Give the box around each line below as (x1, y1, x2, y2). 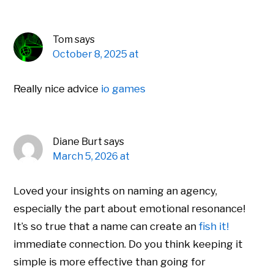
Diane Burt (53, 136, 103, 148)
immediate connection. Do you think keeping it (13, 238, 243, 251)
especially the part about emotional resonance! (13, 202, 246, 215)
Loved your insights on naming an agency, (13, 185, 218, 198)
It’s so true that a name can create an (13, 220, 199, 233)
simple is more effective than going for (13, 256, 206, 268)
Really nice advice (13, 83, 102, 95)
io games (101, 83, 146, 95)
